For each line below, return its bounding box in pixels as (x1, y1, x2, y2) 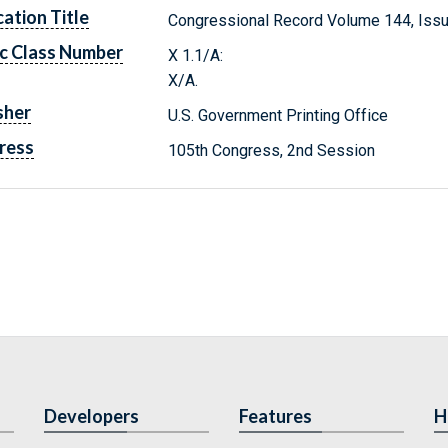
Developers (44, 405, 139, 427)
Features (239, 405, 312, 427)
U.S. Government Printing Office (168, 105, 389, 125)
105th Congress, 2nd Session (168, 140, 376, 160)
